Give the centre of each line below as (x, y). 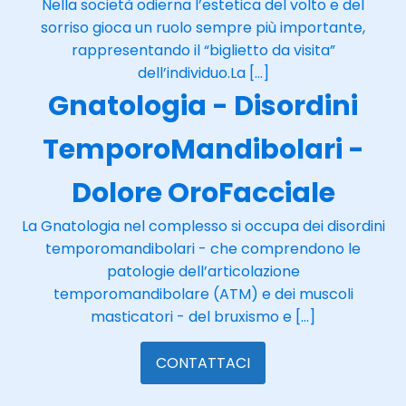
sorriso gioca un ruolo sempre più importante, (203, 27)
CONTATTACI (203, 362)
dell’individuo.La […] (203, 72)
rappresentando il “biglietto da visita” (203, 50)
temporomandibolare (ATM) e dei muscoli (203, 294)
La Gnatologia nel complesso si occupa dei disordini (203, 226)
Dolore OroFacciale (203, 193)
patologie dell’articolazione (203, 271)
